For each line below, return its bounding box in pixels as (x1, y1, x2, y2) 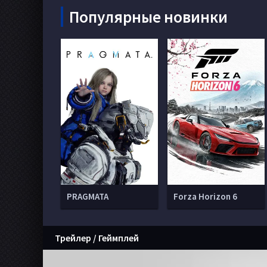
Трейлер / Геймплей (55, 231, 139, 244)
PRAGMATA (67, 190, 108, 202)
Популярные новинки (69, 7, 228, 27)
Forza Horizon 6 (173, 190, 238, 202)
